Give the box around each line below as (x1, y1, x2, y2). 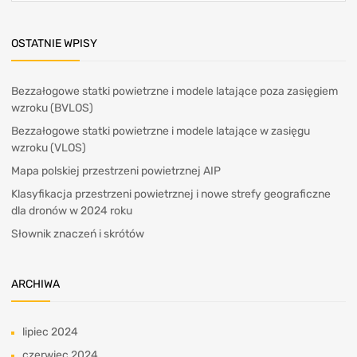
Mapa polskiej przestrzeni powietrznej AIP (11, 163, 221, 178)
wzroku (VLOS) (11, 140, 86, 155)
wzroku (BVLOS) (11, 100, 93, 115)
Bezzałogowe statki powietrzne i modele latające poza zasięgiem (11, 84, 338, 98)
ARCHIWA (11, 277, 60, 291)
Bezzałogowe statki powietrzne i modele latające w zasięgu (11, 124, 310, 138)
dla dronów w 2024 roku (11, 203, 132, 218)
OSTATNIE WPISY (11, 36, 97, 50)
